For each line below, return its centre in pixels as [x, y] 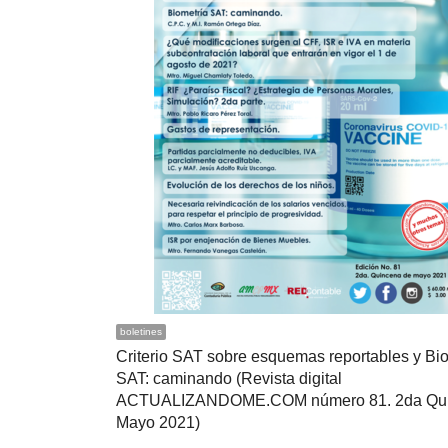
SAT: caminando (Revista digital [229, 379]
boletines [141, 332]
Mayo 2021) [158, 423]
